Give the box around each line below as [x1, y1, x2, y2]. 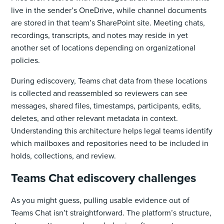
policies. [11, 54, 40, 66]
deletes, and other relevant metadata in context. [11, 112, 178, 124]
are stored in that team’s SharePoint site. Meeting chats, [11, 16, 205, 28]
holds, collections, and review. [11, 149, 116, 161]
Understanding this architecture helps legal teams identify [11, 124, 213, 136]
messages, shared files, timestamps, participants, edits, [11, 99, 201, 111]
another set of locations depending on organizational [11, 41, 196, 53]
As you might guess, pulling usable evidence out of [11, 194, 190, 206]
